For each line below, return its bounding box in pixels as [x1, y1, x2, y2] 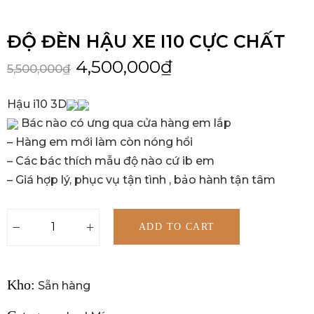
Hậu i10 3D [7, 97, 67, 111]
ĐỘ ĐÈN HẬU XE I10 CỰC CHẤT [7, 31, 285, 52]
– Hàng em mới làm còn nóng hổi [7, 135, 193, 149]
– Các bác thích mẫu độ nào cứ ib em [7, 154, 214, 168]
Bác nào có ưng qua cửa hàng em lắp [18, 116, 231, 130]
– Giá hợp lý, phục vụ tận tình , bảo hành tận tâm [7, 173, 275, 186]
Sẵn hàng [38, 278, 90, 292]
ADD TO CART [139, 221, 215, 232]
